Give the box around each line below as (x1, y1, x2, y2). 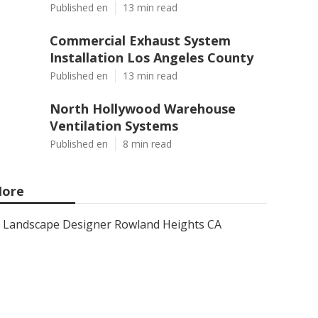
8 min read (123, 137, 172, 150)
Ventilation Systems (50, 117, 178, 134)
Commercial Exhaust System (50, 32, 231, 49)
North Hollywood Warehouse (50, 100, 236, 117)
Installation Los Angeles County (50, 49, 253, 66)
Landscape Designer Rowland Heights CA (3, 216, 221, 232)
